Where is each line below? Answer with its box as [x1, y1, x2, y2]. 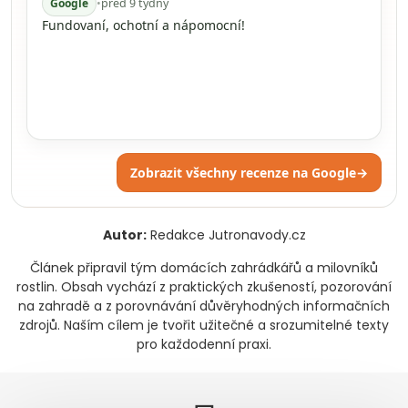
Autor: [102, 226, 147, 244]
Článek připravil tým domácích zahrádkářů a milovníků [30, 259, 378, 277]
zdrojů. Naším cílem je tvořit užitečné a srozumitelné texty [19, 316, 389, 334]
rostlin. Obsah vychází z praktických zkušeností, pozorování [16, 278, 392, 296]
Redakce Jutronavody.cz [146, 226, 306, 244]
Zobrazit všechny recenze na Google [130, 164, 356, 181]
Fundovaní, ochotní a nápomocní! [42, 16, 245, 34]
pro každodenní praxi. [137, 335, 271, 353]
